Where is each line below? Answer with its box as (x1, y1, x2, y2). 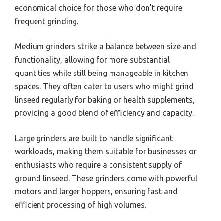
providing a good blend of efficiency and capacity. (15, 108, 194, 117)
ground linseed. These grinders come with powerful (15, 173, 197, 183)
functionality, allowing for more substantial (15, 55, 170, 64)
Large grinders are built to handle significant (15, 133, 173, 143)
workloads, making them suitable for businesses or (15, 147, 197, 156)
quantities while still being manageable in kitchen (15, 68, 188, 77)
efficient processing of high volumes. (15, 200, 146, 209)
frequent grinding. (15, 16, 78, 26)
